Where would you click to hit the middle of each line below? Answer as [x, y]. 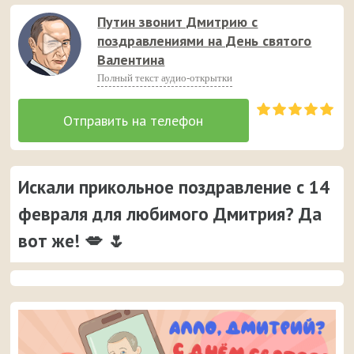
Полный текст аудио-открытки [165, 78]
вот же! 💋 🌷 [72, 241]
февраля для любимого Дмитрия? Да [170, 214]
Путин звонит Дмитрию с [178, 22]
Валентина [131, 60]
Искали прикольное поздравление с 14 [174, 187]
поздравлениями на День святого [205, 41]
